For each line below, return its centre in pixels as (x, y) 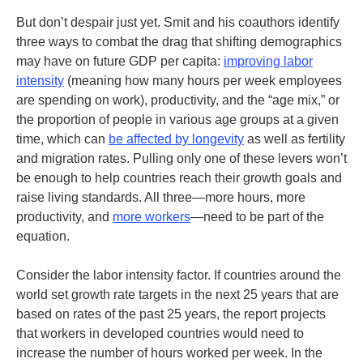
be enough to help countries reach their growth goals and (179, 178)
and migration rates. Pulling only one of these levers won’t (181, 158)
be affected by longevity (176, 139)
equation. (43, 236)
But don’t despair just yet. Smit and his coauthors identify (178, 22)
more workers (152, 217)
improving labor (268, 61)
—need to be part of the (257, 217)
